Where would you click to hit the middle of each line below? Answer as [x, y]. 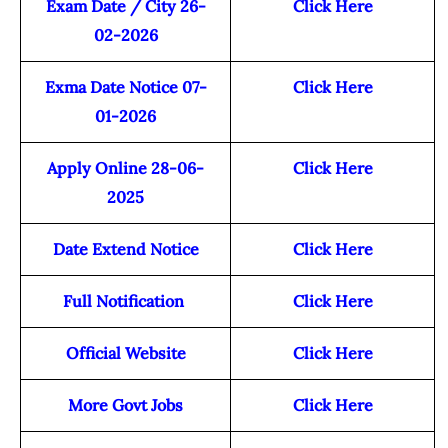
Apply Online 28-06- [125, 168]
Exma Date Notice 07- [125, 87]
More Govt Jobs [125, 405]
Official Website [125, 353]
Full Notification [125, 301]
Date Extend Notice [125, 249]
